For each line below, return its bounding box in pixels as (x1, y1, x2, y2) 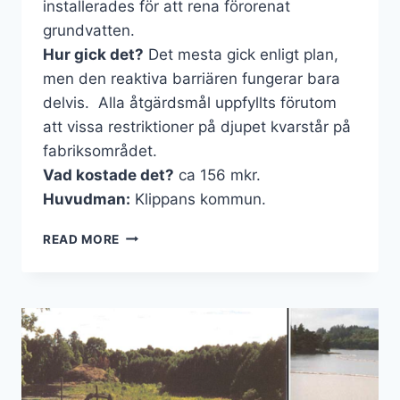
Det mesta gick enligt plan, (144, 45, 338, 63)
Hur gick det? (43, 45, 144, 63)
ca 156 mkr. (174, 165, 268, 184)
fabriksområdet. (43, 141, 157, 160)
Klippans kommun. (130, 189, 266, 208)
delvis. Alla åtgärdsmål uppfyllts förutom (43, 93, 337, 112)
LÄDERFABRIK (119, 246, 209, 261)
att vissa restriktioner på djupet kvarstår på (43, 117, 351, 136)
